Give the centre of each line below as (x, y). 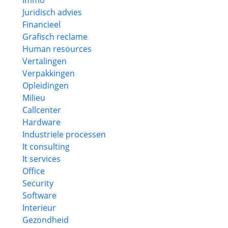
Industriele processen (64, 134)
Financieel (41, 24)
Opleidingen (46, 85)
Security (38, 183)
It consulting (46, 147)
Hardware (41, 122)
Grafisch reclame (55, 37)
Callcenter (42, 110)
